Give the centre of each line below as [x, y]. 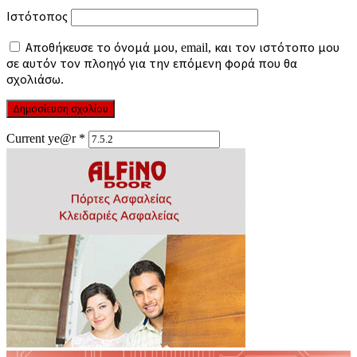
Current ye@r [43, 138]
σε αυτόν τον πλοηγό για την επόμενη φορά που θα [152, 63]
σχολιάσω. [35, 79]
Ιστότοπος [37, 16]
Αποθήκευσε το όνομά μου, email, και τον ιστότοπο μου [182, 47]
